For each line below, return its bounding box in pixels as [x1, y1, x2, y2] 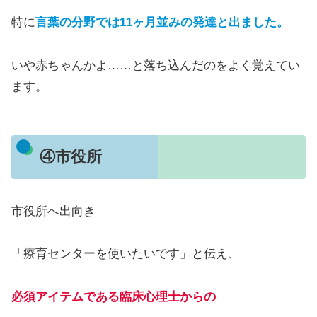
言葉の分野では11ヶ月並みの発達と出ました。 [35, 16, 289, 30]
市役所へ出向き [11, 204, 96, 218]
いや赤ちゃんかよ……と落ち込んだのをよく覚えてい [11, 59, 300, 73]
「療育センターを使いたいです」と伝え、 [11, 247, 240, 261]
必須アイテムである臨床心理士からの [11, 289, 216, 304]
